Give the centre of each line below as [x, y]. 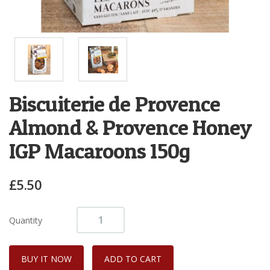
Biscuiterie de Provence [115, 104]
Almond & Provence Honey [130, 127]
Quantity [26, 220]
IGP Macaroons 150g [99, 151]
